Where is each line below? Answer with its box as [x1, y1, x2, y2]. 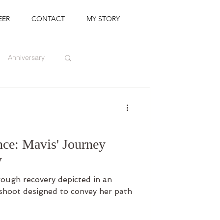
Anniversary [8, 53, 45, 62]
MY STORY [86, 14, 120, 23]
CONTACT [31, 14, 65, 23]
